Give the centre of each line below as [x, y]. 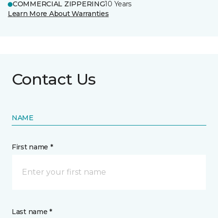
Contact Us [54, 79]
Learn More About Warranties [58, 14]
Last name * [32, 212]
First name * [32, 147]
